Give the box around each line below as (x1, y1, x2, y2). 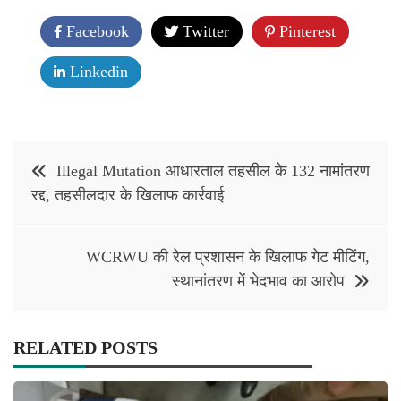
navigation (13, 180, 116, 207)
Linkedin (65, 63, 128, 81)
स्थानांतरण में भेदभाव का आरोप (172, 272, 345, 291)
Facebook (62, 22, 129, 41)
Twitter (178, 22, 229, 41)
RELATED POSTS (13, 337, 158, 358)
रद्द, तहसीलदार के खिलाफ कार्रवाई (31, 186, 224, 205)
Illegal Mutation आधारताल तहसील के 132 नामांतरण (56, 162, 370, 181)
